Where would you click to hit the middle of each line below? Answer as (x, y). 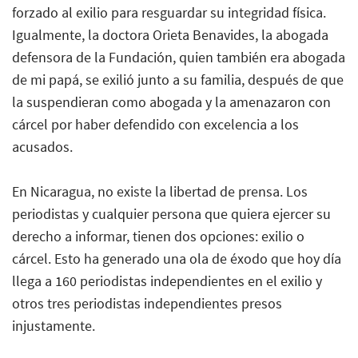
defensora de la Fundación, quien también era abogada (179, 57)
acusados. (42, 146)
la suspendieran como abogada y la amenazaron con (171, 101)
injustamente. (54, 325)
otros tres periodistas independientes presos (147, 303)
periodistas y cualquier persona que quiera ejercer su (171, 213)
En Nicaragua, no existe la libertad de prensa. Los (160, 191)
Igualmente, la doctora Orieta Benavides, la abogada (170, 34)
